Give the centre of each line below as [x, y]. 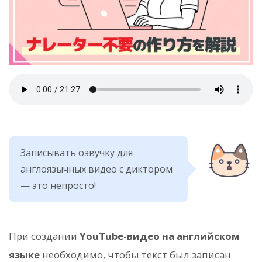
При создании [44, 236]
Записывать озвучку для [77, 153]
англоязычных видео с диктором [96, 169]
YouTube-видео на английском [160, 236]
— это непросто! [58, 186]
